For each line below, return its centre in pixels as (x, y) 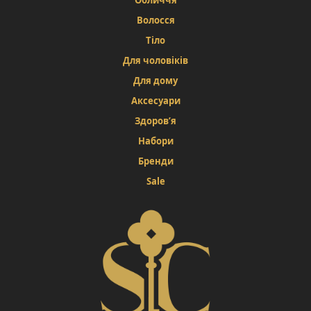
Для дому (155, 81)
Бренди (155, 161)
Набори (155, 141)
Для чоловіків (155, 61)
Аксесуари (155, 101)
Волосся (155, 20)
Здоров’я (155, 121)
